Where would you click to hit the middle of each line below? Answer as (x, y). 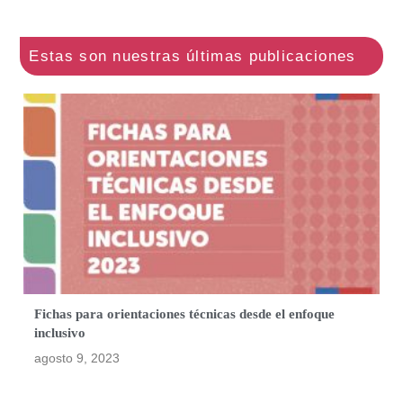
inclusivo (60, 333)
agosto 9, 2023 (77, 358)
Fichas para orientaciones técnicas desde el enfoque (185, 314)
